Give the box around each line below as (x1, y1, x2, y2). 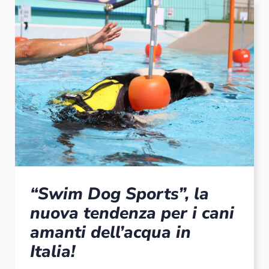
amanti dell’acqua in (30, 220, 191, 244)
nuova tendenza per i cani (30, 201, 234, 225)
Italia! (30, 240, 75, 263)
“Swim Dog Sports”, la (30, 182, 209, 205)
